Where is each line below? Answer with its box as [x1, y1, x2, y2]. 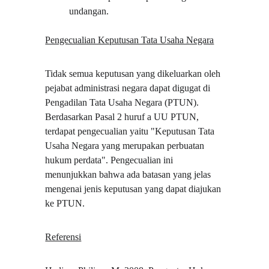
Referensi [45, 232, 82, 242]
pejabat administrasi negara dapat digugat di [45, 83, 213, 93]
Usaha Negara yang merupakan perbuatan [45, 141, 207, 151]
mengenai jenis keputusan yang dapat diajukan [45, 184, 224, 194]
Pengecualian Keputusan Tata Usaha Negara [45, 35, 214, 45]
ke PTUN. [45, 198, 85, 208]
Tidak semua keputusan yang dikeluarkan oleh [45, 68, 223, 79]
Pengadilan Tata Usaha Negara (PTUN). [45, 97, 202, 107]
